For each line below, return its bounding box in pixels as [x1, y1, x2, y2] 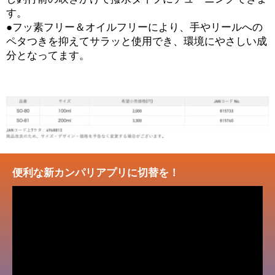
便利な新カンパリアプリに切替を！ [12, 167, 179, 179]
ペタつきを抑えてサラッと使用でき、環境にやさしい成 [6, 36, 267, 48]
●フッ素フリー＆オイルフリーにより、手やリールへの [6, 21, 263, 34]
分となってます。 [6, 50, 90, 62]
